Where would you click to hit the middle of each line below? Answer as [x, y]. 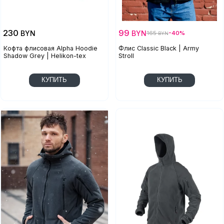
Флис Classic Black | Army [159, 48]
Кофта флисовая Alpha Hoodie [50, 48]
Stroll [126, 55]
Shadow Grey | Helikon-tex [44, 55]
